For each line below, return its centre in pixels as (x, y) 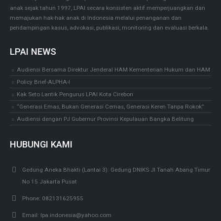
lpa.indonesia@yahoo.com (76, 215)
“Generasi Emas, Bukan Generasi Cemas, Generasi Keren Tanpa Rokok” (110, 107)
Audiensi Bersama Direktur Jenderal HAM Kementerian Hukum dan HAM (113, 70)
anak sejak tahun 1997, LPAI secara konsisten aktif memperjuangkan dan (108, 8)
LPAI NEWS (33, 52)
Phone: (31, 199)
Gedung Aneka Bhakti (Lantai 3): (66, 170)
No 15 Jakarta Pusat (50, 182)
